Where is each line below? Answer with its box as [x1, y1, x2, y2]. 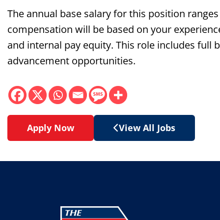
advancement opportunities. [7, 54, 136, 67]
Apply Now [27, 122, 74, 134]
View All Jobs [119, 122, 175, 134]
